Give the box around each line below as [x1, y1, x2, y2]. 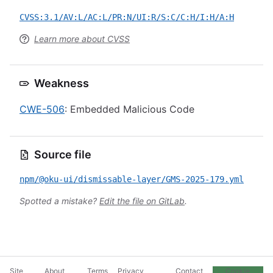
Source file [34, 148, 91, 161]
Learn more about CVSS [34, 34, 130, 44]
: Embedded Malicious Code [65, 103, 194, 115]
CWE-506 [19, 103, 65, 115]
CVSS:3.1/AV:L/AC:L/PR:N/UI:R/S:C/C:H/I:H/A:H [19, 12, 234, 22]
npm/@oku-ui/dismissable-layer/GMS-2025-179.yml [19, 174, 244, 184]
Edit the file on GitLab [99, 196, 185, 206]
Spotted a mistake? [19, 196, 99, 206]
